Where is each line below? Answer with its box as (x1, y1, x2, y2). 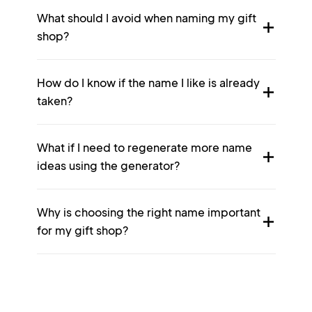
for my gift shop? (36, 223, 128, 237)
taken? (36, 93, 72, 108)
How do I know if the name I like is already (36, 75, 260, 90)
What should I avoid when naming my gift (36, 10, 256, 25)
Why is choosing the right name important (36, 205, 260, 219)
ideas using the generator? (36, 158, 180, 173)
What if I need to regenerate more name (36, 140, 252, 155)
